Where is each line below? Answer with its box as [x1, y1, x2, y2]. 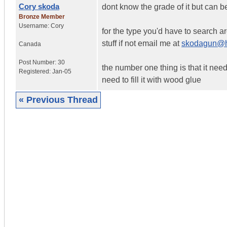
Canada [19, 40, 41, 48]
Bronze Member [19, 13, 65, 20]
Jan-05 [52, 67, 71, 75]
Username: [19, 22, 51, 29]
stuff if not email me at [102, 39, 181, 48]
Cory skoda [19, 2, 59, 11]
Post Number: [19, 58, 58, 66]
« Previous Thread [19, 94, 98, 105]
